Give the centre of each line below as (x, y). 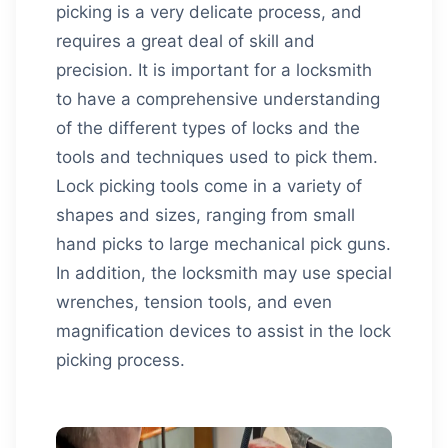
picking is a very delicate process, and (209, 12)
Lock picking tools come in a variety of (209, 186)
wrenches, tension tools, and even (194, 302)
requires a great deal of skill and (185, 41)
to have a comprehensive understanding (218, 99)
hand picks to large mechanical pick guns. (223, 244)
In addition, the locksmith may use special (224, 273)
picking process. (120, 360)
